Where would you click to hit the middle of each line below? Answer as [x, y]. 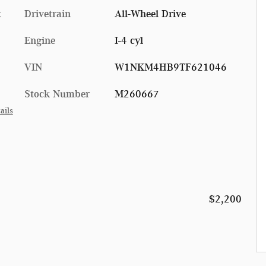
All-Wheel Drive [150, 13]
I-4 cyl [129, 40]
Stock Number [57, 94]
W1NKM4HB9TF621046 [170, 67]
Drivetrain [47, 13]
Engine [40, 40]
